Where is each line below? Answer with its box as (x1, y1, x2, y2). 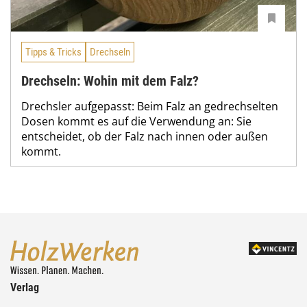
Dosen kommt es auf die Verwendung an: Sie (21, 113, 251, 129)
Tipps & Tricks (25, 45, 82, 58)
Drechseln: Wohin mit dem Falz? (21, 72, 199, 89)
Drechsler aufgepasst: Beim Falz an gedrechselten (21, 98, 278, 114)
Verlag (10, 281, 39, 294)
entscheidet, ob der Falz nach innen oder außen (21, 128, 268, 144)
